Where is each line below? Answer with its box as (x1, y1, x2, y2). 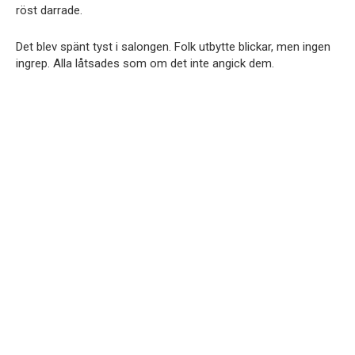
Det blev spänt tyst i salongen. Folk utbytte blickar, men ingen (16, 40, 330, 55)
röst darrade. (16, 3, 82, 18)
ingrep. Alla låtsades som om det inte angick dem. (16, 56, 274, 71)
